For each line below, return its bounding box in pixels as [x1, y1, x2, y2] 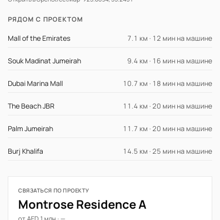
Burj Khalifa [8, 146, 43, 156]
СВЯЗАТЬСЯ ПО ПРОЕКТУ [18, 187, 89, 194]
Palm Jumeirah [8, 124, 53, 133]
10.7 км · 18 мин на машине [123, 79, 212, 88]
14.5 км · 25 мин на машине [123, 146, 212, 156]
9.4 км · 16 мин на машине [127, 56, 212, 65]
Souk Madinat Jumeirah [8, 56, 81, 65]
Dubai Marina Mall [8, 79, 63, 88]
